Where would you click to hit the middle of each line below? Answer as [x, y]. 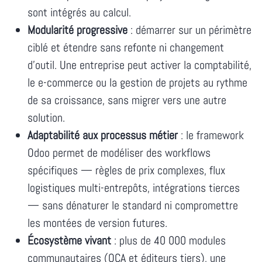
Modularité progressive [77, 30]
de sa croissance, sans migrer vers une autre [127, 100]
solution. [46, 117]
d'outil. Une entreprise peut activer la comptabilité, [139, 65]
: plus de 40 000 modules [168, 240]
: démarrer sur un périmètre [189, 30]
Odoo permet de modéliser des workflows [119, 152]
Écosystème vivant [69, 240]
